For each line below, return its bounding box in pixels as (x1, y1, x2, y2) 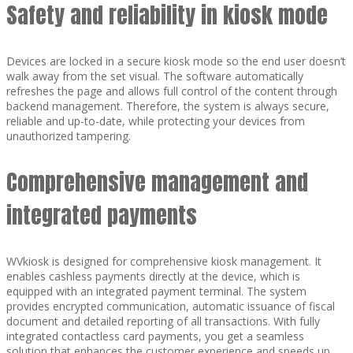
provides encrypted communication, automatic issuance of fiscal (6, 298, 335, 314)
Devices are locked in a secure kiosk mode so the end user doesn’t (6, 53, 346, 69)
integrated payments (6, 198, 197, 232)
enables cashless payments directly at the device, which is (6, 268, 300, 284)
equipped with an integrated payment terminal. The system (6, 283, 307, 299)
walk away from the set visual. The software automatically (6, 68, 303, 84)
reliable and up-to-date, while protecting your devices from (6, 113, 305, 128)
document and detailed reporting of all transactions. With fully (6, 313, 320, 329)
